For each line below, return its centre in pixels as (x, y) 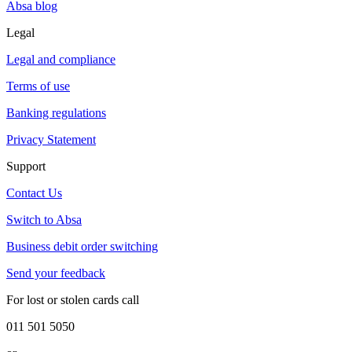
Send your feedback (56, 273)
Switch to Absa (44, 219)
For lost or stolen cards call (73, 299)
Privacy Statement (51, 139)
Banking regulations (56, 112)
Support (26, 166)
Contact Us (34, 192)
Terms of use (38, 86)
